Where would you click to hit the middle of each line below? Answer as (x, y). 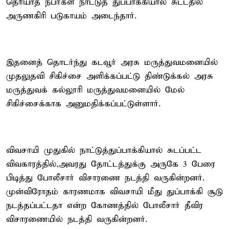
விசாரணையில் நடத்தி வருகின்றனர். (77, 219)
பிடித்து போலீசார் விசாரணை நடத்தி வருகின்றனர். (105, 178)
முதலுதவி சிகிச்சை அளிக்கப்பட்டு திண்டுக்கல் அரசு (110, 76)
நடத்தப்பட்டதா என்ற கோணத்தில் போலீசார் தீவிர (105, 205)
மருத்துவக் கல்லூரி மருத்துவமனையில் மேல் (95, 90)
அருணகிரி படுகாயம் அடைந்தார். (71, 16)
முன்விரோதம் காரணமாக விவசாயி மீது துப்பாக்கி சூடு (114, 192)
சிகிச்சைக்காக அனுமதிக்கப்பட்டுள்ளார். (83, 104)
